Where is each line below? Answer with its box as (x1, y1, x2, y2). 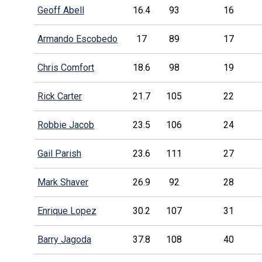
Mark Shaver (37, 176, 88, 188)
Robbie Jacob (37, 119, 94, 130)
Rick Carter (37, 90, 82, 102)
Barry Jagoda (37, 233, 91, 245)
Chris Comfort (37, 61, 94, 73)
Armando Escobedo (37, 33, 118, 44)
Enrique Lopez (37, 205, 96, 216)
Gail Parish (37, 147, 81, 159)
